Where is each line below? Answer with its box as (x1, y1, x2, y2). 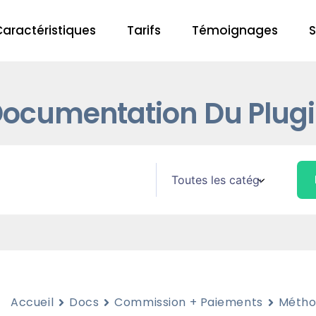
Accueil (11, 294, 54, 310)
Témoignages (192, 22, 278, 39)
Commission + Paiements (114, 294, 263, 310)
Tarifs (127, 22, 161, 39)
